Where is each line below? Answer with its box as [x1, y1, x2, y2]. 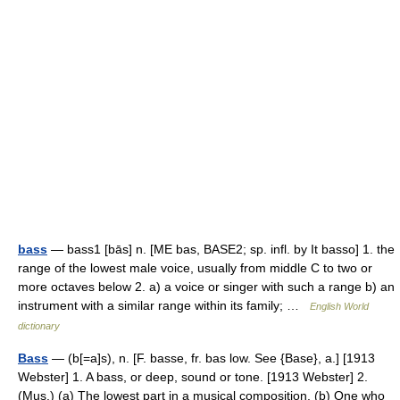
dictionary [18, 321, 60, 331]
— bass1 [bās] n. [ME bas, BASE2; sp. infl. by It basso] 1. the [47, 242, 395, 256]
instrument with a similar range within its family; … [18, 298, 310, 312]
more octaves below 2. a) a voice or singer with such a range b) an [18, 279, 395, 294]
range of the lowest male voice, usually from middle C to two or [18, 261, 372, 275]
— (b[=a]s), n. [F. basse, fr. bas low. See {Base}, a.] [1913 [48, 351, 375, 365]
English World [310, 301, 369, 312]
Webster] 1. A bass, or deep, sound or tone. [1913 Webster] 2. [18, 370, 368, 384]
